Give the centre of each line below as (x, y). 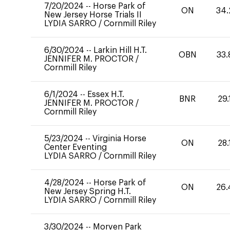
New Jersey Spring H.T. (88, 191)
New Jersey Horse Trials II (93, 15)
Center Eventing (75, 147)
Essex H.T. (106, 94)
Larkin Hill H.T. (120, 50)
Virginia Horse (119, 139)
